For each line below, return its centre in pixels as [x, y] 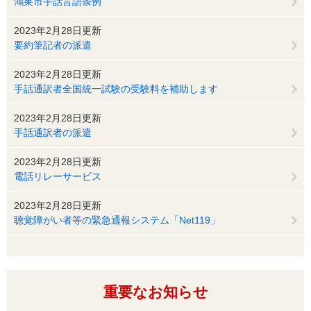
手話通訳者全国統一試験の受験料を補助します [116, 89]
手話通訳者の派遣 [53, 133]
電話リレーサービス [58, 177]
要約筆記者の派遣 [53, 45]
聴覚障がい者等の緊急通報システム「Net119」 [117, 220]
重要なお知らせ [155, 292]
